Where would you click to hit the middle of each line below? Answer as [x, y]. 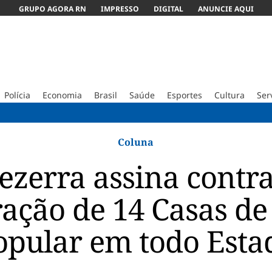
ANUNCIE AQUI [226, 9]
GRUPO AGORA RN [52, 9]
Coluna [136, 142]
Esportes [184, 95]
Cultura [229, 95]
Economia [62, 95]
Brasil [105, 95]
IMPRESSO [120, 9]
